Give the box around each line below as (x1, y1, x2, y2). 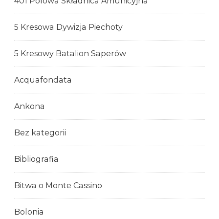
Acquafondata (14, 75, 72, 85)
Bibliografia (14, 154, 59, 164)
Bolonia (14, 207, 44, 217)
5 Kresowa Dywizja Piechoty (14, 22, 123, 32)
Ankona (14, 102, 45, 111)
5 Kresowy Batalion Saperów (14, 49, 126, 59)
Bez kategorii (14, 128, 66, 138)
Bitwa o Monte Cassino (14, 181, 102, 191)
